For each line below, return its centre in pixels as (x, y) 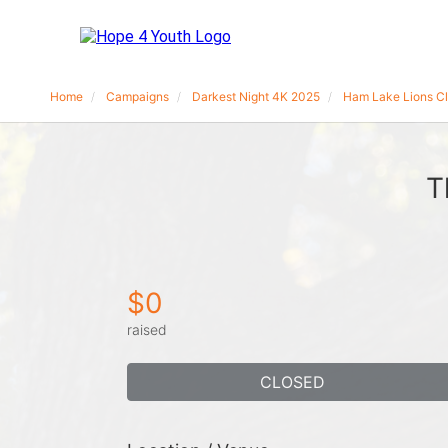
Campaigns (137, 96)
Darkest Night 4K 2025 (256, 96)
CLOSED (292, 382)
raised (147, 329)
